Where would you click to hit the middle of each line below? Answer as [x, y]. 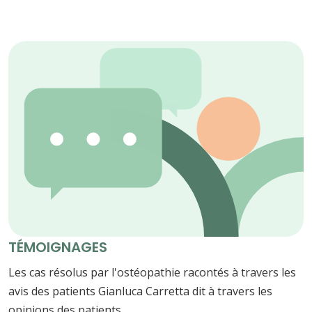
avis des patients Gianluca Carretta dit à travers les [140, 291]
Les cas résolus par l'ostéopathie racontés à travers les [152, 273]
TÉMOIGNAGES [58, 248]
